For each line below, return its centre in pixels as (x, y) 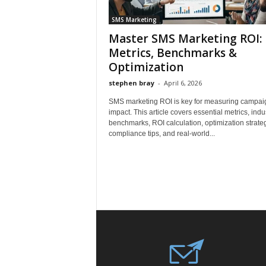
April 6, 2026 (183, 83)
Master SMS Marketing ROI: (185, 39)
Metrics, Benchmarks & (172, 53)
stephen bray (131, 83)
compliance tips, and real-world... (161, 134)
